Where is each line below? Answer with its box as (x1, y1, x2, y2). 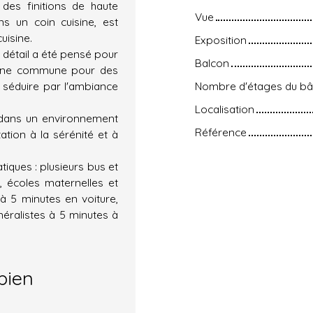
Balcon (195, 55, 229, 70)
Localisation (195, 101, 254, 116)
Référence (195, 124, 247, 139)
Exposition (195, 32, 247, 47)
